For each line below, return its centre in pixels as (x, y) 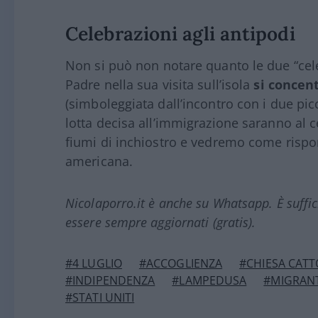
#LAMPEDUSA (209, 280)
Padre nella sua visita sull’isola (160, 84)
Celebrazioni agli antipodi (180, 33)
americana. (99, 161)
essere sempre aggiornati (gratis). (161, 222)
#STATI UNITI (100, 297)
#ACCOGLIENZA (181, 263)
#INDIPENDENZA (110, 280)
